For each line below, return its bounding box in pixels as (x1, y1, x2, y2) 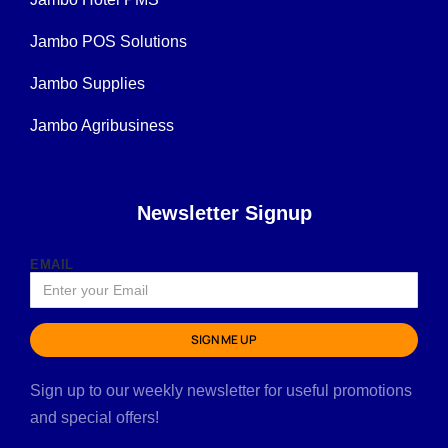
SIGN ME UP (191, 331, 257, 349)
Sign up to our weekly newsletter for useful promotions (30, 382, 412, 400)
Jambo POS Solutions (30, 33, 187, 51)
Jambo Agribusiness (30, 117, 174, 135)
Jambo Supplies (30, 75, 145, 93)
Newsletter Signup (136, 202, 312, 225)
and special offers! (30, 409, 159, 427)
